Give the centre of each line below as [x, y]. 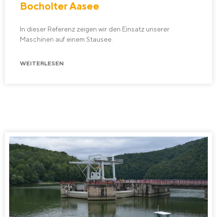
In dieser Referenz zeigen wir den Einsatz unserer [95, 29]
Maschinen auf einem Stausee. [66, 39]
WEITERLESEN [42, 64]
